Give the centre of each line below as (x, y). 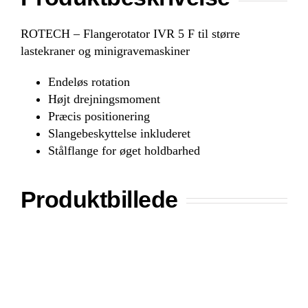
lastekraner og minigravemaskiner (105, 51)
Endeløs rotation (89, 82)
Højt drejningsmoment (104, 99)
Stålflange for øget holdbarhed (124, 151)
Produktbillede (99, 200)
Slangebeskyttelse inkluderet (119, 134)
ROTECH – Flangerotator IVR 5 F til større (130, 34)
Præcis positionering (99, 117)
